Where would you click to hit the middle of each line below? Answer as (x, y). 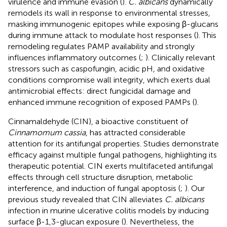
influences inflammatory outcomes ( (74, 57)
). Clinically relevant (180, 57)
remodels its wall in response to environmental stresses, (109, 13)
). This (206, 35)
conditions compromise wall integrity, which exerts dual (109, 80)
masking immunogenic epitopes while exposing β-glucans (113, 24)
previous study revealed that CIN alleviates (86, 199)
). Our (195, 188)
